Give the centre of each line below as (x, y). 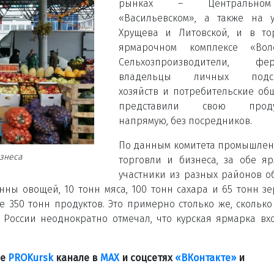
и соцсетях (147, 257)
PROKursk (31, 257)
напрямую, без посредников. (185, 120)
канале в (77, 257)
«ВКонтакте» (206, 257)
